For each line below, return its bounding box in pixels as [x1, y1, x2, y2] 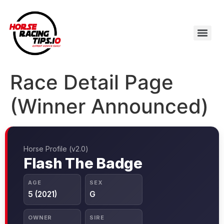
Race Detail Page [10, 69, 173, 94]
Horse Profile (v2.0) [23, 144, 88, 153]
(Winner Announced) [10, 93, 208, 118]
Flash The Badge [23, 154, 142, 172]
